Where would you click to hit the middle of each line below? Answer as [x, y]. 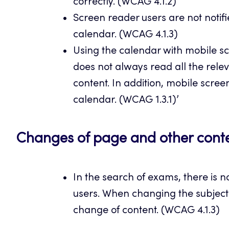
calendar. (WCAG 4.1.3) [125, 35]
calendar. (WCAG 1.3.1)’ [126, 100]
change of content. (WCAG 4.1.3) [146, 211]
